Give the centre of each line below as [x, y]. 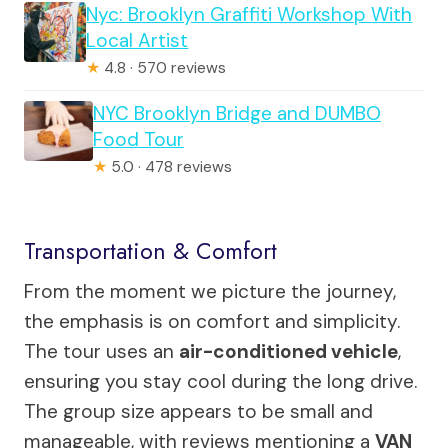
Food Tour [138, 139]
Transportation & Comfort [150, 251]
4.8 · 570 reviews [163, 67]
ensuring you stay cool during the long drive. [220, 381]
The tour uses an [101, 351]
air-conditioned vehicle [288, 351]
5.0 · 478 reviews [169, 166]
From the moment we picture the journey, [210, 291]
